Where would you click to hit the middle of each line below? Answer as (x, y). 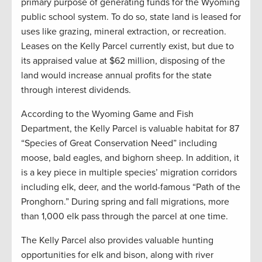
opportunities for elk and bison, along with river (117, 255)
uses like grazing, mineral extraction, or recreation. (125, 31)
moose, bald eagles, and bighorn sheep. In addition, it (130, 158)
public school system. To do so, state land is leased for (131, 17)
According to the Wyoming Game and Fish (107, 114)
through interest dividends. (78, 90)
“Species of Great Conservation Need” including (119, 143)
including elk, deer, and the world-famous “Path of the (131, 187)
